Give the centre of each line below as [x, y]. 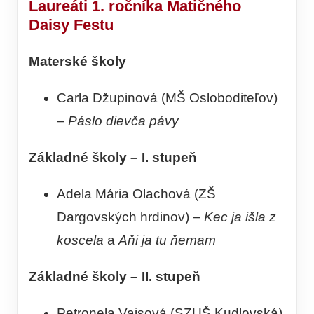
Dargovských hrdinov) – [130, 217]
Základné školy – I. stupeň [113, 158]
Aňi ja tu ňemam [167, 240]
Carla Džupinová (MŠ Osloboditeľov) [167, 98]
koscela [80, 240]
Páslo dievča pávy [123, 121]
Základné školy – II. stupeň [115, 277]
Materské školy [77, 62]
